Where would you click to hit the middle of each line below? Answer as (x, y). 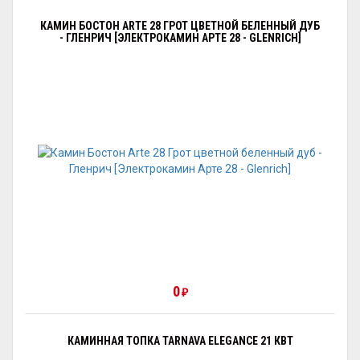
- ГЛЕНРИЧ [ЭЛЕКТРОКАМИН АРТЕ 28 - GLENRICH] (180, 38)
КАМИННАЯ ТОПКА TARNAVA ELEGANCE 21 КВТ (180, 341)
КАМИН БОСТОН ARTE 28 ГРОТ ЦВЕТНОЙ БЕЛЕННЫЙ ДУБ (180, 26)
